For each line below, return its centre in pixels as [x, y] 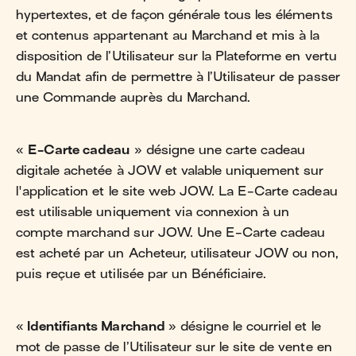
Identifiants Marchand [96, 326]
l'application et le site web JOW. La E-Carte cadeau [177, 191]
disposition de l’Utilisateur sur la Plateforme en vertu [176, 56]
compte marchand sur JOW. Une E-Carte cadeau [171, 232]
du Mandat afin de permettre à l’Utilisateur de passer [178, 77]
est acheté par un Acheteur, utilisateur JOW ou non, [177, 253]
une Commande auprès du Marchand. [133, 97]
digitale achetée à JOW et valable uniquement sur [170, 170]
